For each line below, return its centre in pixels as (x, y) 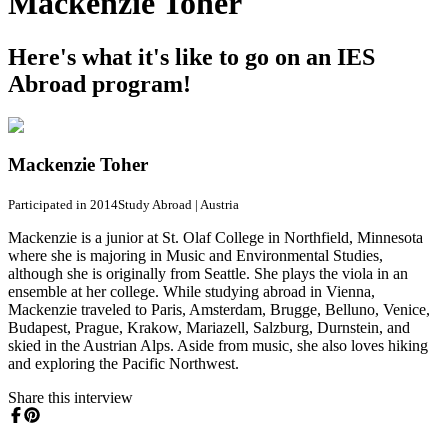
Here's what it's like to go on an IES (191, 56)
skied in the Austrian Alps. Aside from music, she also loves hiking (218, 345)
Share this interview (70, 397)
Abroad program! (99, 83)
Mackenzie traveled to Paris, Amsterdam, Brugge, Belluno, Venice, (219, 309)
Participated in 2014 (63, 204)
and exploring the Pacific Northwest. (123, 363)
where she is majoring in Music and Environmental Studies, (195, 255)
